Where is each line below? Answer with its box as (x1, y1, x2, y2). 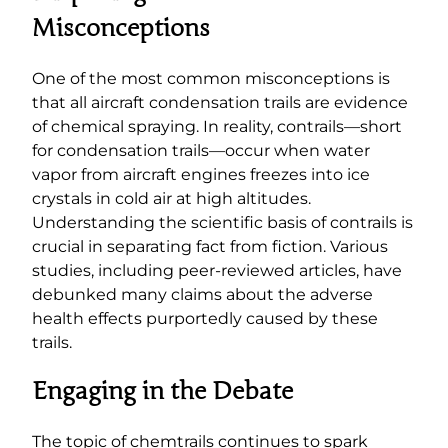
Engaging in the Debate (32, 377, 293, 407)
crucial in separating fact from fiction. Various (32, 236, 388, 256)
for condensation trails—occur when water (32, 140, 370, 160)
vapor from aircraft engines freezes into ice (32, 164, 370, 184)
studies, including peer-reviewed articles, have (32, 260, 402, 280)
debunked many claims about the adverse (32, 284, 373, 304)
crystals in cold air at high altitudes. (32, 188, 311, 208)
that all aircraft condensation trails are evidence (32, 92, 408, 112)
